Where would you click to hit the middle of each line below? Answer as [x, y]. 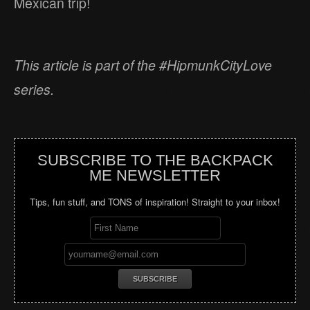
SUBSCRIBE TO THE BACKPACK [155, 160]
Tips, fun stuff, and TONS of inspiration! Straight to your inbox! [155, 201]
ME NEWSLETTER [155, 175]
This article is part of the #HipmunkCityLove [143, 65]
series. [34, 89]
